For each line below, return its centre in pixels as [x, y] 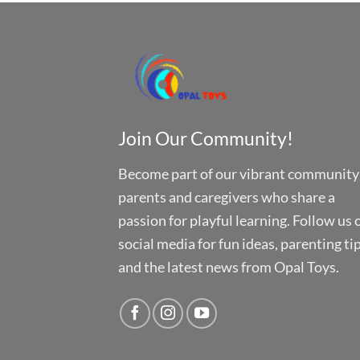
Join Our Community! [206, 139]
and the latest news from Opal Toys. [229, 266]
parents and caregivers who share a [227, 196]
